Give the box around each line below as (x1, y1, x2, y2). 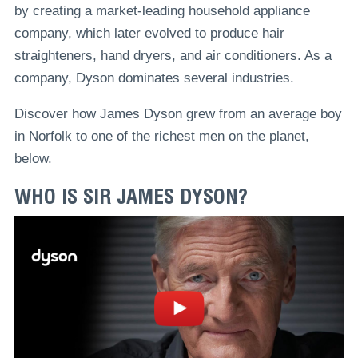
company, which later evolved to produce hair (14, 25, 284, 41)
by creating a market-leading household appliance (14, 2, 310, 18)
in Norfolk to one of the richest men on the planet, (14, 128, 309, 144)
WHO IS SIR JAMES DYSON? (14, 184, 248, 209)
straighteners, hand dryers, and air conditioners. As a (14, 47, 332, 63)
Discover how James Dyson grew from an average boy (14, 105, 342, 121)
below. (14, 150, 52, 166)
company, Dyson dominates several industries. (14, 70, 294, 86)
